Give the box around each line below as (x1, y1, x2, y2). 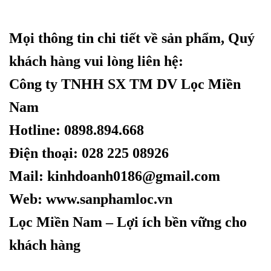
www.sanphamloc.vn (46, 191, 172, 207)
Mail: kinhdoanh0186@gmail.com (9, 168, 220, 184)
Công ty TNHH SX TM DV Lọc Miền (9, 76, 241, 92)
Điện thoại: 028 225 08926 (9, 145, 169, 161)
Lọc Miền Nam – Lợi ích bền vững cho (9, 214, 247, 230)
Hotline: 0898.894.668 (9, 122, 144, 138)
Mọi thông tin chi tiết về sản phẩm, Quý (9, 30, 255, 46)
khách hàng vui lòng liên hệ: (9, 53, 183, 69)
